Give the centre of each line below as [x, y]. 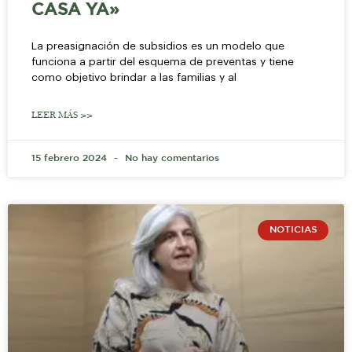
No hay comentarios [170, 158]
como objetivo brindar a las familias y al [134, 77]
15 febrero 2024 [71, 158]
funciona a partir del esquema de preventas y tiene [163, 61]
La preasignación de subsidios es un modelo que [158, 46]
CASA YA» [75, 10]
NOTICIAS [293, 230]
